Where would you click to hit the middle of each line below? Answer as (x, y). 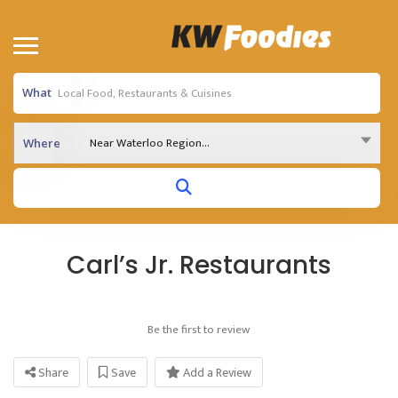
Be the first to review (199, 330)
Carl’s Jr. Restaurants (199, 265)
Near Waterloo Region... (150, 143)
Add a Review (216, 373)
